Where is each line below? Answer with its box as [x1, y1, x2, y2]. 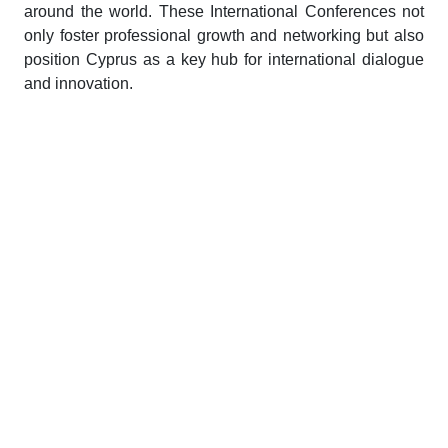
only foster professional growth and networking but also [24, 27, 424, 44]
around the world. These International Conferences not [24, 3, 424, 20]
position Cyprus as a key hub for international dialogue [24, 51, 424, 68]
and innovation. [24, 75, 133, 92]
